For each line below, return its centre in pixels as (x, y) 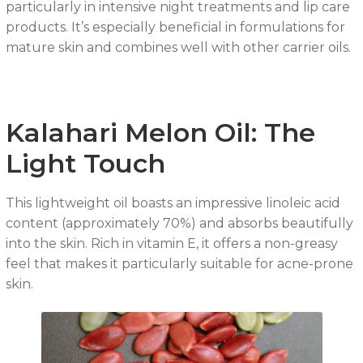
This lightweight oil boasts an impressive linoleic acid (173, 203)
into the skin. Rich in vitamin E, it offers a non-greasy (171, 243)
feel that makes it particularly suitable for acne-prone (179, 263)
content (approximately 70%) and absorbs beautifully (179, 223)
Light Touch (85, 163)
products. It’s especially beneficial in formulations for (175, 28)
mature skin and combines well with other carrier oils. (178, 48)
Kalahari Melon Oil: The (160, 132)
